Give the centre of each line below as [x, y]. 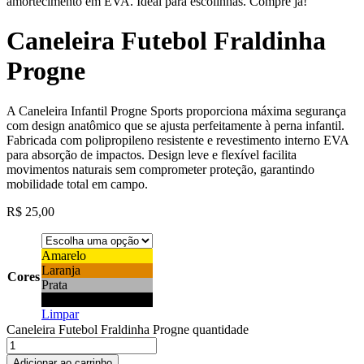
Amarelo [64, 255]
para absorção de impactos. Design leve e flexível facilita [152, 154]
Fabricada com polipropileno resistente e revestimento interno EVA [178, 140]
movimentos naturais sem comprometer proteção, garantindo [160, 169]
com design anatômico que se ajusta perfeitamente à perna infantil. [175, 125]
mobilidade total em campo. [77, 184]
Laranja [61, 270]
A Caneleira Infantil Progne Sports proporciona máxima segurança [176, 110]
